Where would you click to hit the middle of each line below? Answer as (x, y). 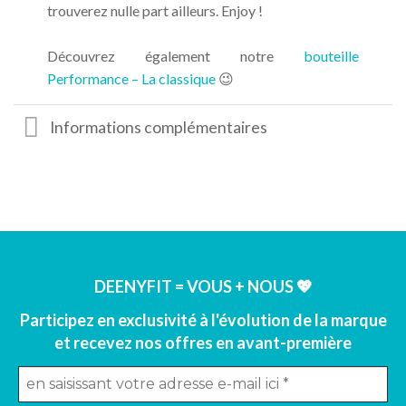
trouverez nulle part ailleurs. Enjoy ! (155, 11)
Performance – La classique (132, 79)
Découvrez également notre (175, 56)
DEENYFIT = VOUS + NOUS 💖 (203, 286)
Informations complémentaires (159, 127)
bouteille (332, 56)
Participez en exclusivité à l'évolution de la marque (203, 320)
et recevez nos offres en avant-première (203, 343)
